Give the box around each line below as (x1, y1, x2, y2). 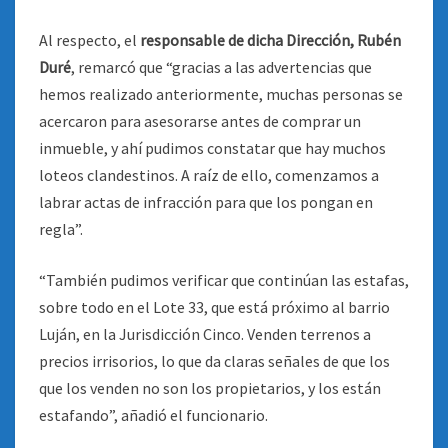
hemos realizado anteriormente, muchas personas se (39, 84, 403, 104)
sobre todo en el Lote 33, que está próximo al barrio (39, 297, 390, 317)
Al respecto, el (39, 30, 140, 50)
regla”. (39, 219, 83, 239)
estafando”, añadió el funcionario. (39, 405, 268, 425)
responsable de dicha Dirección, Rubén (140, 30, 401, 50)
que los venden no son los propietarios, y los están (39, 378, 381, 398)
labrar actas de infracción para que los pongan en (39, 192, 373, 212)
